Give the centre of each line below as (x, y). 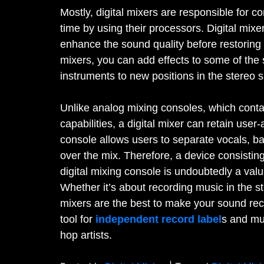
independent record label (159, 219)
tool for (78, 219)
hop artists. (86, 235)
